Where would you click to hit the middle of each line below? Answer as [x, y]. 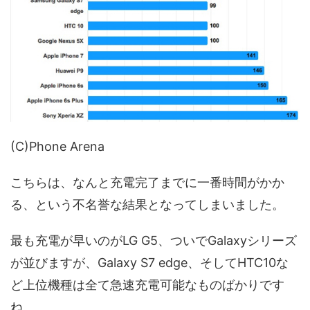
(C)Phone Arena [57, 146]
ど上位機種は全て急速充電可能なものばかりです [147, 284]
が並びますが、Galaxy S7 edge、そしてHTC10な [149, 262]
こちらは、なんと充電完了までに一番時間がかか [147, 182]
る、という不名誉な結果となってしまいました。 [147, 204]
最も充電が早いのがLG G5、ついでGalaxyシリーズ [154, 240]
